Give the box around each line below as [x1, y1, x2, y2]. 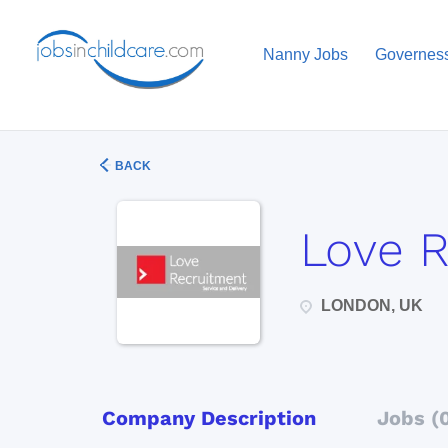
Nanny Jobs [262, 46, 348, 63]
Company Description [102, 406, 316, 430]
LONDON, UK [317, 297, 423, 314]
